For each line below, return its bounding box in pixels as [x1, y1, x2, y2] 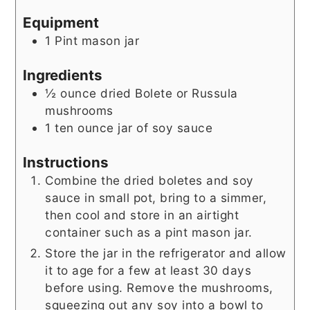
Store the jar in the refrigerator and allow [45, 245, 286, 260]
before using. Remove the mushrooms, [45, 280, 273, 295]
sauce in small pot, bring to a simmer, [45, 190, 267, 205]
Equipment [23, 14, 100, 32]
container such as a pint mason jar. [45, 224, 253, 239]
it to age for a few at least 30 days [45, 262, 252, 277]
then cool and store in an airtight [45, 207, 239, 222]
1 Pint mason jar [45, 33, 140, 48]
